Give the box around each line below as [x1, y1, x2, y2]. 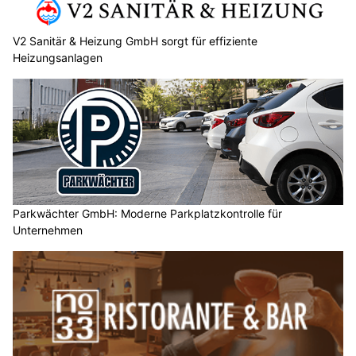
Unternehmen [13, 223, 83, 238]
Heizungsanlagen [13, 50, 103, 64]
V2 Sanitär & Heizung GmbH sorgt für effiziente [13, 33, 257, 48]
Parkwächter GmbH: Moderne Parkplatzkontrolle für [13, 207, 282, 221]
